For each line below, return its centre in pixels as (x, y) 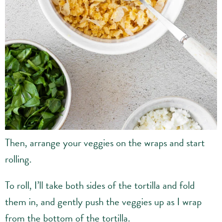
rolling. (18, 159)
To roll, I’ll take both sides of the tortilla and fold (100, 186)
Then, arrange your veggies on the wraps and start (105, 143)
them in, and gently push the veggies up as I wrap (103, 202)
